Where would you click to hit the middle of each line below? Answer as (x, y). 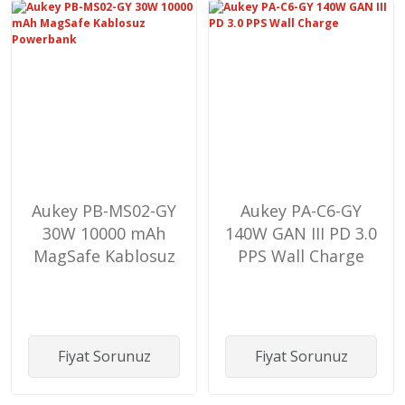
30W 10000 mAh (104, 233)
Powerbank (104, 278)
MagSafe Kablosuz (104, 255)
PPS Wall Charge (301, 255)
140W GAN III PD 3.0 (301, 233)
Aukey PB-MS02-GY (104, 210)
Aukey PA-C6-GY (301, 210)
